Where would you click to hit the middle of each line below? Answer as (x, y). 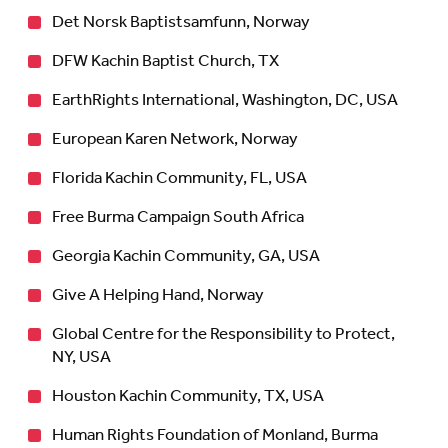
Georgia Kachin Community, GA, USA (186, 256)
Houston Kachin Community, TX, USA (188, 396)
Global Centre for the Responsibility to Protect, (223, 334)
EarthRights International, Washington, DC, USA (225, 100)
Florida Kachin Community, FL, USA (179, 178)
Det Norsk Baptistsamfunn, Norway (181, 22)
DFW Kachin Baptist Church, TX (165, 61)
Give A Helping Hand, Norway (158, 295)
